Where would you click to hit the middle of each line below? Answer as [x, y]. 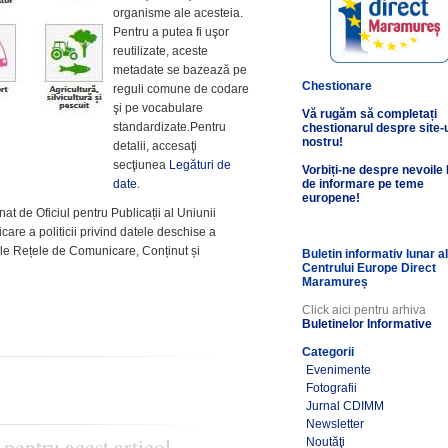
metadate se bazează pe [180, 70]
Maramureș [335, 282]
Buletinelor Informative [367, 324]
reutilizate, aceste [161, 51]
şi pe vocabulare [158, 108]
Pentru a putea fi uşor [171, 32]
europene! [331, 198]
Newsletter [335, 424]
